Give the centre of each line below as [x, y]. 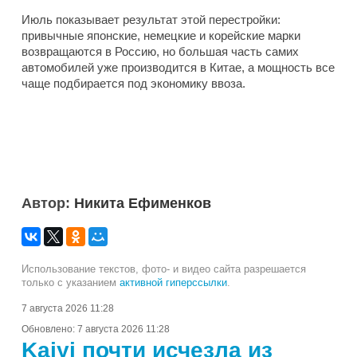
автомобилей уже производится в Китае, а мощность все [178, 68]
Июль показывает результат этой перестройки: [151, 20]
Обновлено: [49, 330]
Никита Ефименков [143, 204]
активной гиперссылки [173, 283]
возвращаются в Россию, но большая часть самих [160, 52]
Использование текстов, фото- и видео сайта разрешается [164, 269]
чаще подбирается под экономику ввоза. [133, 84]
